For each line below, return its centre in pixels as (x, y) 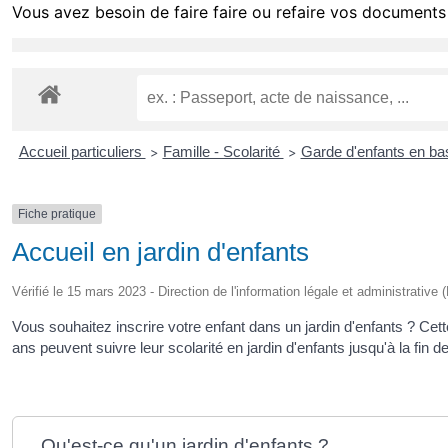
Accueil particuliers (82, 151)
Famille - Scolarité (223, 151)
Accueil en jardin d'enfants (160, 252)
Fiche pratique (57, 213)
